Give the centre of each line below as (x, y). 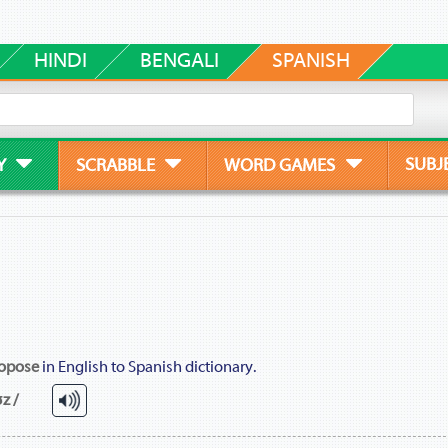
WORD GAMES (280, 164)
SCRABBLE (115, 164)
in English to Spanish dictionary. (147, 367)
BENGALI (179, 60)
